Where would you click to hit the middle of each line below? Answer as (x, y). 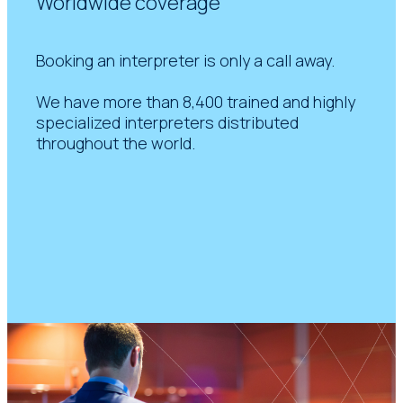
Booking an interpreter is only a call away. (186, 61)
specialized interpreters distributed (168, 123)
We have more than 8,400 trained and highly (196, 102)
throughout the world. (116, 143)
